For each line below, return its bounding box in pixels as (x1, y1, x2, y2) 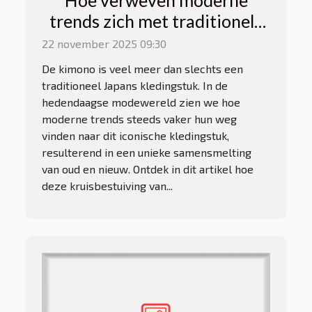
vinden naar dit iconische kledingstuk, (42, 129, 229, 143)
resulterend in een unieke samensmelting (42, 146, 251, 159)
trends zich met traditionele (49, 10, 263, 32)
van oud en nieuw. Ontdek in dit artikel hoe (42, 162, 253, 176)
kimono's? (118, 31, 194, 53)
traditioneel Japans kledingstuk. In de (42, 79, 228, 93)
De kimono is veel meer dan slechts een (42, 62, 243, 76)
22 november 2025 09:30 (42, 37, 166, 51)
